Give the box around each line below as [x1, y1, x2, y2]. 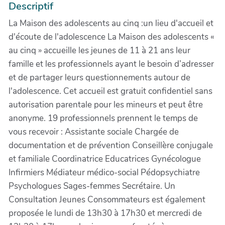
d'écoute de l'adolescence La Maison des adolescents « [9, 31, 214, 43]
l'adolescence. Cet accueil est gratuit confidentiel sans [9, 85, 212, 97]
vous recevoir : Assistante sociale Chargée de [9, 126, 179, 138]
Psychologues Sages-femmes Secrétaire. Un [9, 180, 175, 192]
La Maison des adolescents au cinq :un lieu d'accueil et [9, 17, 213, 29]
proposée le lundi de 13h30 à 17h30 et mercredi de [9, 207, 202, 219]
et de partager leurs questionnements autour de [9, 71, 190, 83]
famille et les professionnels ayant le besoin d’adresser [9, 58, 214, 70]
